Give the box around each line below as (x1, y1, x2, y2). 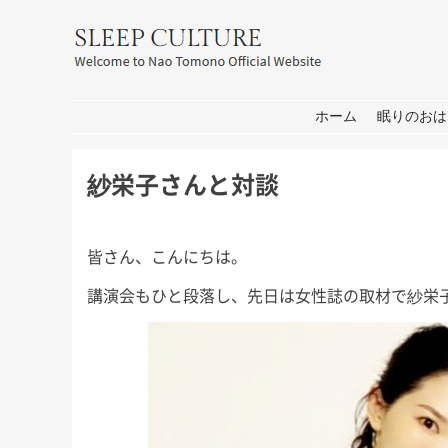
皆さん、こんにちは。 (87, 244, 247, 268)
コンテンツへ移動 (82, 108, 194, 125)
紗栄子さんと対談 (87, 166, 279, 202)
